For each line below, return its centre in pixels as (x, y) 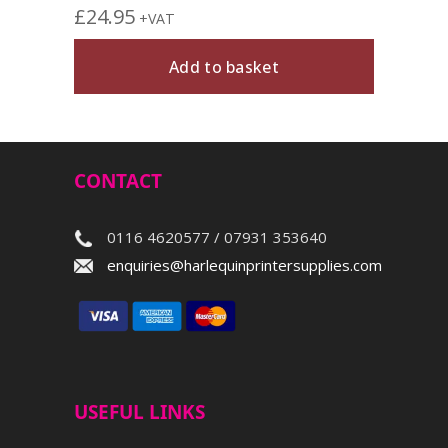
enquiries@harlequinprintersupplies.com (244, 265)
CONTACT (118, 181)
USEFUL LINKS (139, 411)
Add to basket (224, 66)
